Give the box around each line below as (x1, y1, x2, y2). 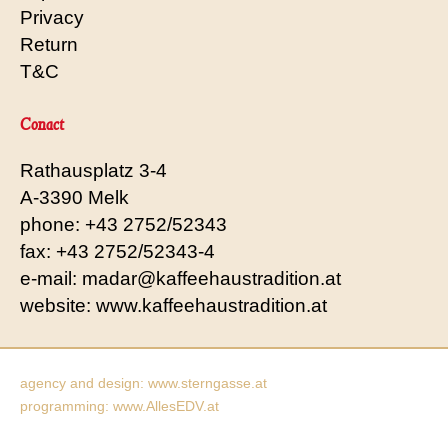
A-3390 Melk (20, 186, 129, 208)
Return (20, 33, 78, 55)
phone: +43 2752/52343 (20, 213, 227, 235)
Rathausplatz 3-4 (20, 159, 167, 181)
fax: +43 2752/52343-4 (20, 240, 215, 262)
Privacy (20, 6, 84, 28)
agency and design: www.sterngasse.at (20, 374, 267, 391)
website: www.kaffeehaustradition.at (20, 294, 327, 316)
